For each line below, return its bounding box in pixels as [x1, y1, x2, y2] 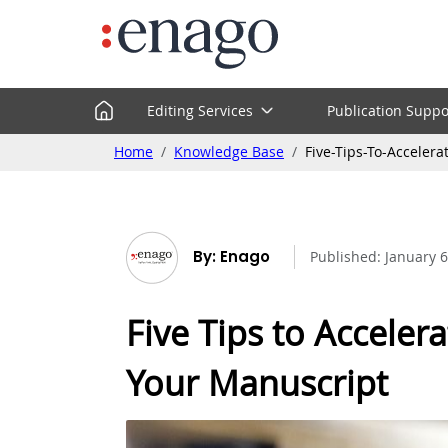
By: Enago [193, 246, 270, 268]
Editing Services [147, 101, 254, 120]
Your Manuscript [126, 359, 388, 406]
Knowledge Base [174, 142, 284, 162]
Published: [310, 247, 385, 267]
